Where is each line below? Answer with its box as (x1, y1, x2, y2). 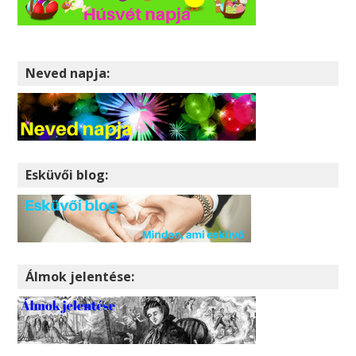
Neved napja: (25, 64, 110, 82)
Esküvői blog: (25, 165, 109, 184)
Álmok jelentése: (25, 267, 135, 285)
